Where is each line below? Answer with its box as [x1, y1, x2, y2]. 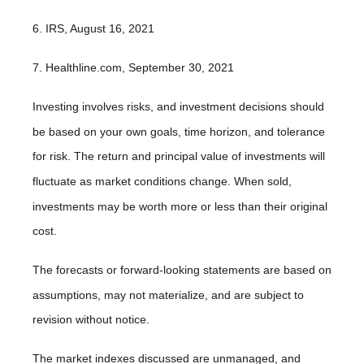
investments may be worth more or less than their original [32, 199, 327, 213]
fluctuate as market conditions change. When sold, [32, 174, 292, 188]
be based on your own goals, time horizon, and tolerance [32, 124, 325, 138]
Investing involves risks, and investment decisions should [32, 100, 324, 113]
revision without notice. [32, 313, 149, 327]
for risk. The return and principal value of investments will [32, 149, 325, 163]
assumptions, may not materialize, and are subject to [32, 288, 304, 301]
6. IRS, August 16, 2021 [32, 22, 154, 36]
